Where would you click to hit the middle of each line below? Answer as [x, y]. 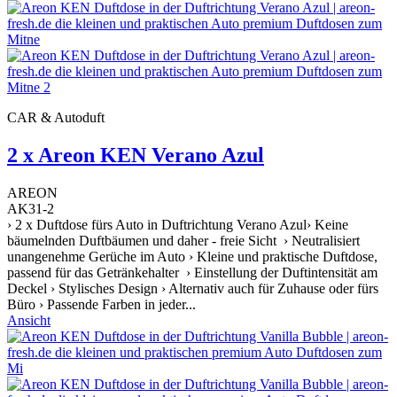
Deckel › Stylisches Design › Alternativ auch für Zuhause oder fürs [193, 289]
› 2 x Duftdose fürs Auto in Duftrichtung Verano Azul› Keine [178, 225]
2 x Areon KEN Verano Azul [136, 156]
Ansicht [29, 321]
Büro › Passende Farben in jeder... [101, 305]
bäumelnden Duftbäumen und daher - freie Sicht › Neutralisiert [183, 241]
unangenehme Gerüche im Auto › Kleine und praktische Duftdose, [192, 257]
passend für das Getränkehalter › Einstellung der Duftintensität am [192, 273]
